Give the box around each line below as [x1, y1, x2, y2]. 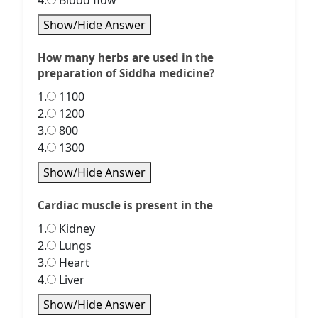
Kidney [56, 221, 95, 236]
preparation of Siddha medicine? [38, 66, 214, 80]
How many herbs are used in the [38, 50, 214, 65]
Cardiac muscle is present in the [38, 198, 213, 212]
